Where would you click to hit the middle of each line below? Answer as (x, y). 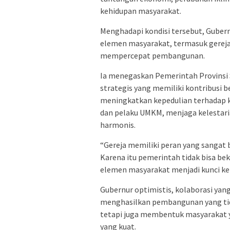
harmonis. (118, 125)
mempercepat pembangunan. (152, 56)
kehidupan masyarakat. (141, 11)
